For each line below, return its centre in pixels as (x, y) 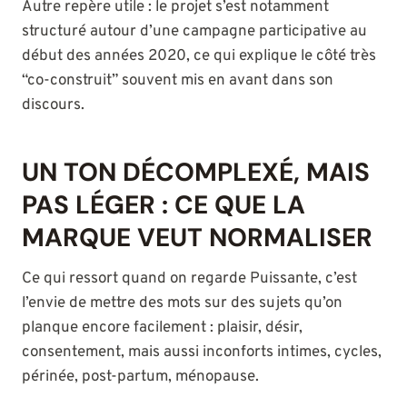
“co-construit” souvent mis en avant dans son (178, 81)
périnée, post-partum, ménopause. (140, 377)
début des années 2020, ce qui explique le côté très (199, 57)
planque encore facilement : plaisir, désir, (162, 328)
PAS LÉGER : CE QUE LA (164, 205)
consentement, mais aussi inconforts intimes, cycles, (202, 353)
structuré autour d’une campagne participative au (194, 32)
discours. (53, 106)
